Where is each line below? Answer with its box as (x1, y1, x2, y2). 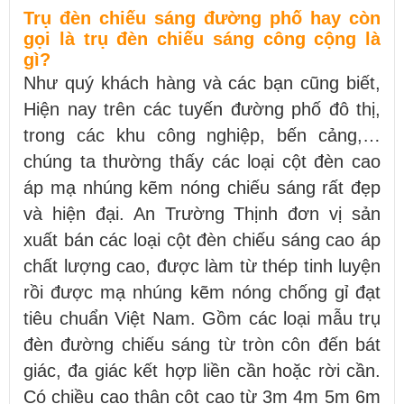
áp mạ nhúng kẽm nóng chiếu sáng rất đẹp (23, 177, 381, 197)
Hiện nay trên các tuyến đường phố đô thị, (23, 98, 381, 119)
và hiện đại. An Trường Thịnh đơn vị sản (23, 203, 381, 224)
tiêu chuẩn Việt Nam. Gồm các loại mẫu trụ (23, 308, 381, 328)
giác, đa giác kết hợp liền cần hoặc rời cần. (23, 360, 381, 381)
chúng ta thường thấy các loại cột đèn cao (23, 151, 381, 171)
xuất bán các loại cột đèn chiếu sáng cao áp (23, 229, 381, 250)
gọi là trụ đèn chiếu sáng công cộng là (23, 28, 381, 49)
